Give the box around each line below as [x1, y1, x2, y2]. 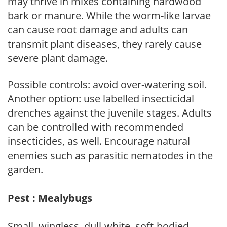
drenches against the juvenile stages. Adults [8, 105, 212, 120]
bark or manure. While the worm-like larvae [8, 8, 211, 22]
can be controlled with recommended [8, 120, 183, 134]
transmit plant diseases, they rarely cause [8, 36, 202, 51]
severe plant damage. [8, 51, 108, 65]
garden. [8, 162, 43, 176]
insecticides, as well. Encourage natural [8, 134, 190, 148]
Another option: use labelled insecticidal [8, 91, 194, 105]
